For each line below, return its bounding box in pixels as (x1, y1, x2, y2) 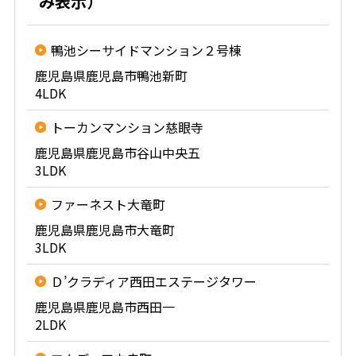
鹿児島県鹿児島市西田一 (34, 297, 175, 316)
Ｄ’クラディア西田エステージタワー (50, 272, 257, 291)
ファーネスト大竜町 (50, 195, 165, 214)
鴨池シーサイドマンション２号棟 (50, 41, 242, 60)
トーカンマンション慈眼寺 (50, 118, 203, 137)
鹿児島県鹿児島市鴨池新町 (34, 66, 188, 85)
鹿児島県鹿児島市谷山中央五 (34, 143, 200, 162)
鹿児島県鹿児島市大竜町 (34, 220, 175, 239)
